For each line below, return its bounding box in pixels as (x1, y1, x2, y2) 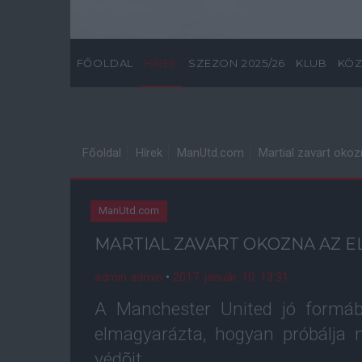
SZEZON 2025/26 (188, 57, 286, 69)
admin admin (95, 270, 162, 284)
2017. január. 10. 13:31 (173, 270, 288, 284)
